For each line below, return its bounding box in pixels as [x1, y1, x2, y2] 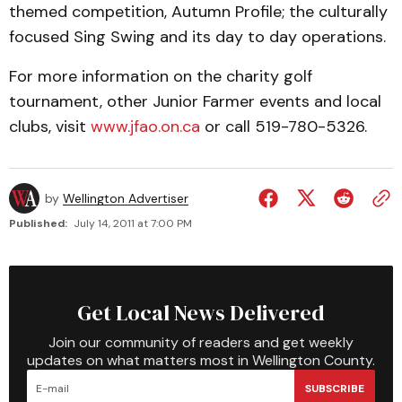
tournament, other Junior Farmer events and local [9, 91, 381, 112]
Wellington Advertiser [63, 190, 188, 206]
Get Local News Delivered [77, 298, 325, 328]
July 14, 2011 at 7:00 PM [74, 216, 192, 231]
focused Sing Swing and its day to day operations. [9, 26, 386, 48]
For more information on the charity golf [9, 66, 312, 87]
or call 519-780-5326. [200, 116, 367, 137]
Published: [9, 216, 67, 231]
